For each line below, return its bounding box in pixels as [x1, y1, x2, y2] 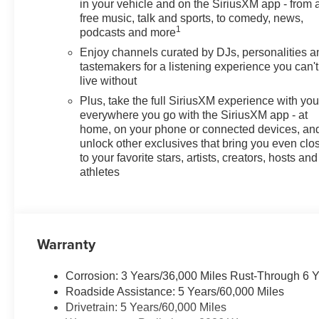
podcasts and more [80, 26, 177, 38]
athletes [80, 165, 120, 178]
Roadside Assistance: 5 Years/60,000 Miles [66, 285, 285, 298]
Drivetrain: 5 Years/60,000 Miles [66, 300, 227, 313]
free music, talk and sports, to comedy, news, [80, 11, 304, 24]
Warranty [37, 234, 96, 255]
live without [80, 74, 137, 87]
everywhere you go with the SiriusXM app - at [80, 108, 308, 121]
